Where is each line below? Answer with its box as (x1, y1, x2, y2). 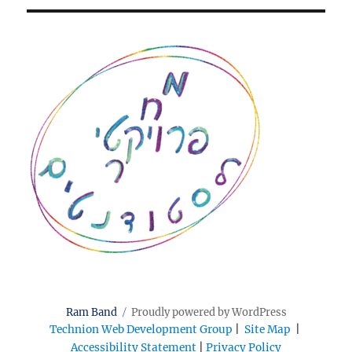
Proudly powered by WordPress (130, 306, 287, 320)
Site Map (244, 323, 291, 337)
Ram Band (65, 306, 117, 320)
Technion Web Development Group (49, 323, 233, 337)
